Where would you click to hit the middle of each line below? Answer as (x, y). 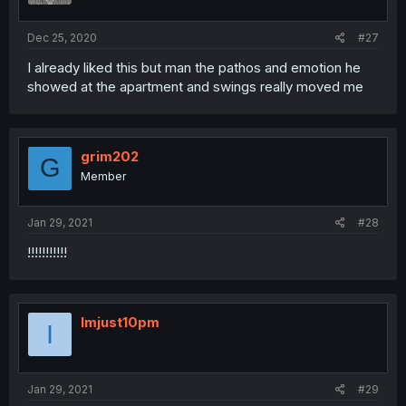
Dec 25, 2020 (62, 37)
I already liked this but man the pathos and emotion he (194, 67)
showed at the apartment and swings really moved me (195, 86)
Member (103, 176)
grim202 (110, 156)
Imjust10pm (120, 322)
